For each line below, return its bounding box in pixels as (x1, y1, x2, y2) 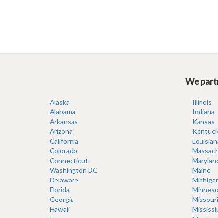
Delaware (50, 176, 78, 184)
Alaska (50, 98, 70, 106)
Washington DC (50, 166, 98, 174)
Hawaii (50, 205, 70, 213)
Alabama (50, 108, 75, 116)
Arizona (50, 127, 73, 135)
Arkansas (50, 117, 78, 126)
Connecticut (50, 156, 88, 164)
